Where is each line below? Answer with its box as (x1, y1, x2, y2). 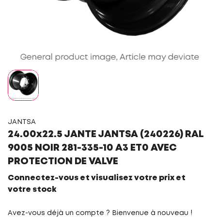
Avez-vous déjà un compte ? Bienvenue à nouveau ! (8, 210, 192, 216)
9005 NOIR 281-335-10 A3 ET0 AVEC (8, 143, 177, 153)
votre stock (8, 186, 56, 193)
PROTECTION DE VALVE (8, 157, 118, 166)
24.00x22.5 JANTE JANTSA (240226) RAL (8, 130, 203, 139)
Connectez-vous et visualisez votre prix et (8, 174, 186, 182)
